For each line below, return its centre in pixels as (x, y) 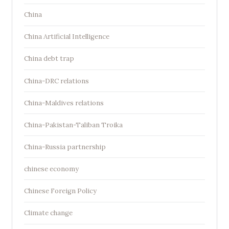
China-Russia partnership (65, 147)
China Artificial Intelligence (66, 37)
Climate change (48, 213)
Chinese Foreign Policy (60, 191)
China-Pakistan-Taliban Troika (73, 125)
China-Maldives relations (64, 103)
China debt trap (49, 59)
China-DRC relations (56, 81)
